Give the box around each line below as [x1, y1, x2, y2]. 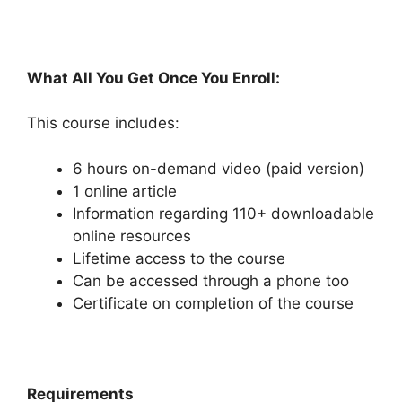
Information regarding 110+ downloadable [73, 204, 374, 223]
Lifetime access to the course [73, 249, 285, 267]
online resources [73, 226, 191, 245]
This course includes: [27, 114, 179, 133]
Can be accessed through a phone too [73, 271, 349, 290]
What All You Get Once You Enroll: [27, 68, 280, 87]
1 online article [73, 181, 177, 200]
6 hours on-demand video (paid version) [73, 159, 364, 178]
